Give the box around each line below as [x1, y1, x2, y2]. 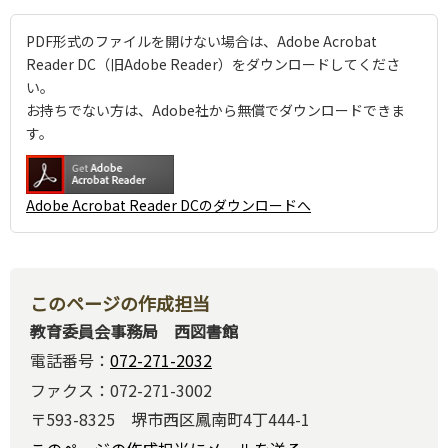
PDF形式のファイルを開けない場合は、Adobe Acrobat [26, 30, 377, 51]
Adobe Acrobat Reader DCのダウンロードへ [26, 194, 311, 215]
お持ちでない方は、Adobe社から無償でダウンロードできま [26, 99, 405, 120]
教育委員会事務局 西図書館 [30, 318, 238, 343]
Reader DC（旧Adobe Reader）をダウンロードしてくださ [26, 53, 400, 74]
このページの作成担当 [30, 289, 210, 316]
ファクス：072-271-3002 [30, 377, 212, 402]
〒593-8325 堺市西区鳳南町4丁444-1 [30, 407, 310, 432]
